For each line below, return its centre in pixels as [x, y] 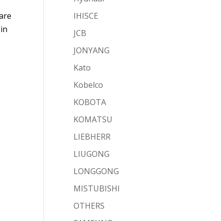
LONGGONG [96, 171]
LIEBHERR [92, 137]
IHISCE [86, 16]
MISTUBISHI [97, 188]
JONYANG [92, 50]
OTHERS [89, 206]
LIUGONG [92, 154]
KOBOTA [90, 102]
